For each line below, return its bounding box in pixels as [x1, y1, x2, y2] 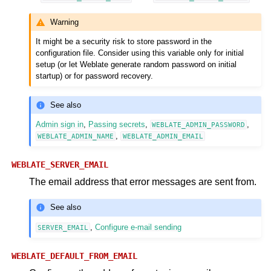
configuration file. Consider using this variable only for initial [36, 48, 244, 58]
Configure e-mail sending [95, 222, 182, 232]
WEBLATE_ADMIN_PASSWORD [152, 121, 246, 129]
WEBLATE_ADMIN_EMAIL [122, 132, 203, 140]
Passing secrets [88, 120, 146, 129]
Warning [50, 17, 79, 27]
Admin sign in [36, 120, 84, 129]
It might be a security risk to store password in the [36, 37, 212, 47]
